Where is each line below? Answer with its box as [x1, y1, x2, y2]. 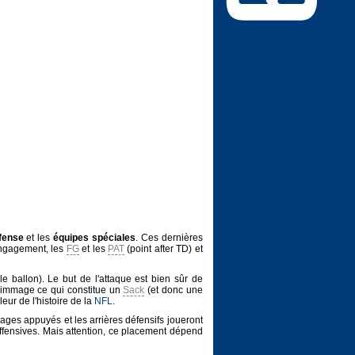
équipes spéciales [53, 232, 136, 243]
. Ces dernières [135, 232, 203, 243]
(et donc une [144, 284, 203, 296]
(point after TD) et [124, 243, 203, 254]
